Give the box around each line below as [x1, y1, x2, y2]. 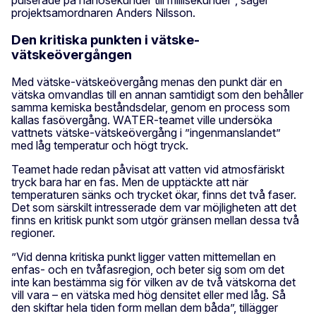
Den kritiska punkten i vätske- [11, 31, 200, 48]
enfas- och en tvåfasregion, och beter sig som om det [11, 262, 284, 276]
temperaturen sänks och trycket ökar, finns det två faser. [11, 187, 296, 202]
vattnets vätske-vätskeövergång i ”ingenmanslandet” [11, 125, 281, 140]
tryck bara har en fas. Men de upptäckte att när [11, 174, 248, 189]
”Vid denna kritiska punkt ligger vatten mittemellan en [11, 249, 276, 264]
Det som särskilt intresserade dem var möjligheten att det [11, 200, 296, 214]
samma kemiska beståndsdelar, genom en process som [11, 99, 290, 114]
